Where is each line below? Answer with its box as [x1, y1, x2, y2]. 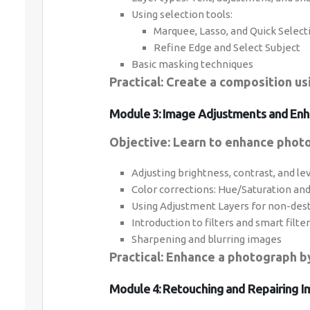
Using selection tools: [131, 8, 232, 20]
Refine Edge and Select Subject [154, 42, 300, 53]
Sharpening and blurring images [131, 233, 282, 245]
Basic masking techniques [131, 58, 253, 70]
